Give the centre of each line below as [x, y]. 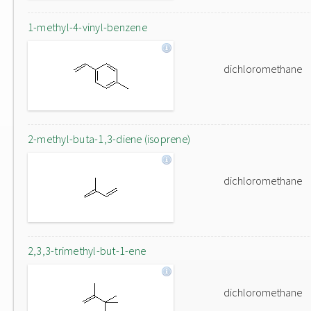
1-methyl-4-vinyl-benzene [87, 27]
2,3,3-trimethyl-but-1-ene [87, 251]
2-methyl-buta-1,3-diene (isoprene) [109, 139]
